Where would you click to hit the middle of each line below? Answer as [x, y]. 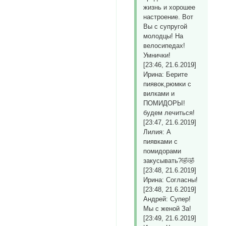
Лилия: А [157, 132]
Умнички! [157, 55]
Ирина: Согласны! [171, 180]
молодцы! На [163, 36]
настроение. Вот [168, 17]
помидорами [162, 151]
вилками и [159, 94]
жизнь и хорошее [169, 8]
